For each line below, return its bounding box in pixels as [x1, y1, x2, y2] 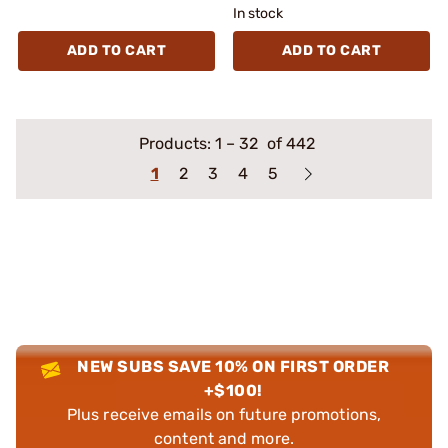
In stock [233, 4, 283, 22]
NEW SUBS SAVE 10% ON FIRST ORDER [77, 356, 390, 376]
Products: [138, 133, 215, 153]
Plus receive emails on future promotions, [66, 404, 382, 424]
